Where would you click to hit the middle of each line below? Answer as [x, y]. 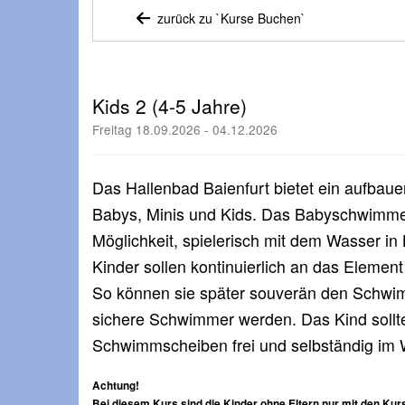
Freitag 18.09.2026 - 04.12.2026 [185, 129]
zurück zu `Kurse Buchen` [229, 18]
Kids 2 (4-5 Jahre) [170, 106]
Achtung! [118, 386]
